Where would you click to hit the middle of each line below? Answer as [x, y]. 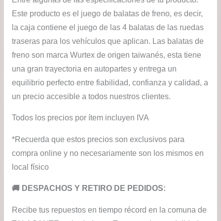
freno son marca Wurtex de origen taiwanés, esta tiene [106, 55]
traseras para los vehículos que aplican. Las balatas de [108, 41]
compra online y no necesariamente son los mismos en [108, 153]
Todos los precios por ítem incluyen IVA [80, 118]
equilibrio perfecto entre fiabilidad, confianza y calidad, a [110, 82]
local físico [30, 167]
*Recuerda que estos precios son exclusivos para [98, 139]
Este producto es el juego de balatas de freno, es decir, [107, 13]
